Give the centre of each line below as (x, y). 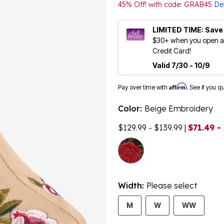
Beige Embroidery (179, 109)
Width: (132, 186)
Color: (131, 109)
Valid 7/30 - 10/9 (181, 65)
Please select (172, 186)
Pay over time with (143, 87)
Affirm (178, 86)
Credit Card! (172, 51)
